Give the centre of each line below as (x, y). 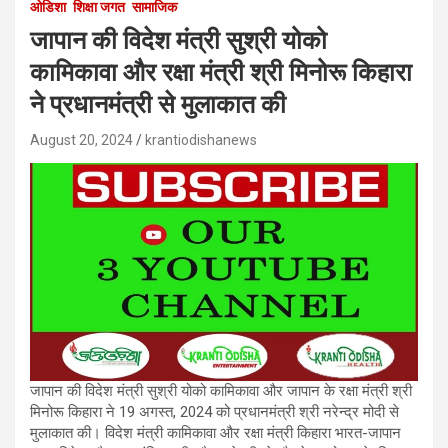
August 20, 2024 (81, 140)
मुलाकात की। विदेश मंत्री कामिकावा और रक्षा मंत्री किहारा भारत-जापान (215, 433)
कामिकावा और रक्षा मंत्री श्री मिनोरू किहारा (221, 72)
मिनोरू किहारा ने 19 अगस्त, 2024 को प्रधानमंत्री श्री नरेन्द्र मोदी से (214, 412)
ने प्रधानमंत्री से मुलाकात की (158, 104)
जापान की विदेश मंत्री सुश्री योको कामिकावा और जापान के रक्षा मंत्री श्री (221, 391)
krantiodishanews (201, 140)
